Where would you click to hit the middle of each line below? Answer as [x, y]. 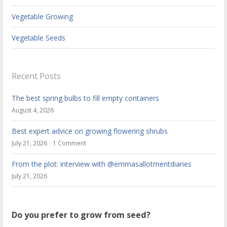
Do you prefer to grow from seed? [81, 215]
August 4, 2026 [33, 110]
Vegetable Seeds [39, 38]
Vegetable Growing [43, 17]
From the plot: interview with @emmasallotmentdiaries [102, 164]
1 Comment [70, 143]
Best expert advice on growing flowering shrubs [90, 131]
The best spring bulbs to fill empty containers [86, 98]
